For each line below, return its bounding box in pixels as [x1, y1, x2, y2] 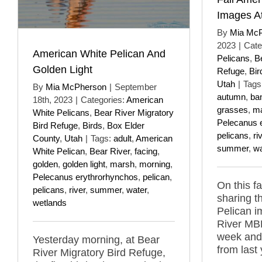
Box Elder [107, 120, 144, 130]
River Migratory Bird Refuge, [33, 246, 166, 258]
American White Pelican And [33, 47, 166, 60]
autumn [217, 91, 246, 102]
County [33, 133, 60, 143]
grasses [217, 104, 248, 115]
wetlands [33, 197, 67, 208]
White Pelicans [33, 107, 89, 118]
